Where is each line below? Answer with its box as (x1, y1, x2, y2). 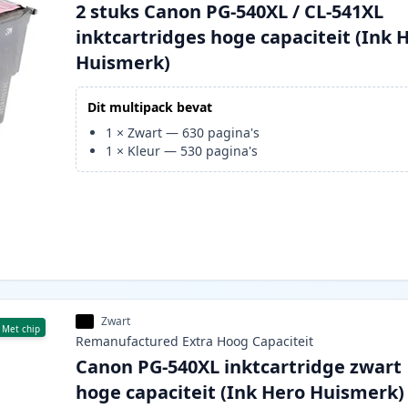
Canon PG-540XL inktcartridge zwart (76, 354, 403, 380)
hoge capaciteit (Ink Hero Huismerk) (76, 380, 405, 405)
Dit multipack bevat (87, 98, 213, 117)
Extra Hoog (182, 332, 250, 351)
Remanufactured (76, 332, 179, 351)
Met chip (2, 322, 41, 336)
